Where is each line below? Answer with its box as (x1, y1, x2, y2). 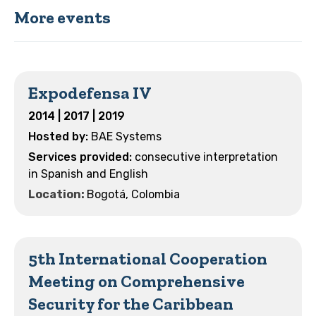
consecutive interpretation (135, 150, 278, 164)
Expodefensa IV (28, 82, 152, 103)
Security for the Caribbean (28, 293, 233, 314)
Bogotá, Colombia (87, 187, 180, 201)
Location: (28, 187, 87, 201)
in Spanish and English (28, 166, 148, 181)
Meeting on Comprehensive (28, 270, 245, 291)
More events (14, 6, 111, 28)
